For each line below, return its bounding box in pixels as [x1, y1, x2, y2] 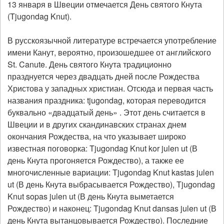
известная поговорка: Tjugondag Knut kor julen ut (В [7, 142, 197, 154]
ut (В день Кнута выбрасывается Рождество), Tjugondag [7, 178, 215, 190]
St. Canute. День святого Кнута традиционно [7, 58, 171, 70]
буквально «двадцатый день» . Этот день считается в [7, 106, 205, 118]
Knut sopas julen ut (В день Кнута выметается [7, 190, 174, 202]
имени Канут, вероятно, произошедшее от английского [7, 46, 211, 58]
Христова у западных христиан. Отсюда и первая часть [7, 82, 213, 94]
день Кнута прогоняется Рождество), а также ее [7, 154, 184, 166]
